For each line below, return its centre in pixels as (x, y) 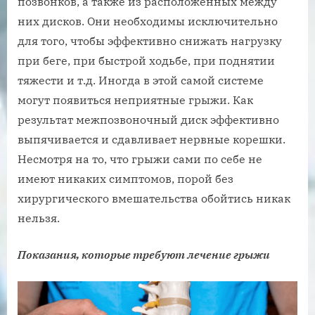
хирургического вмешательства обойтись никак (154, 198)
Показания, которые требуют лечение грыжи (144, 254)
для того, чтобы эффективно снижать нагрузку (150, 40)
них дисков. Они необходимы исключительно (148, 21)
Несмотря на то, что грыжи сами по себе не (140, 159)
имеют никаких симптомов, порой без (126, 178)
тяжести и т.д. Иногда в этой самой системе (141, 80)
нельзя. (39, 218)
